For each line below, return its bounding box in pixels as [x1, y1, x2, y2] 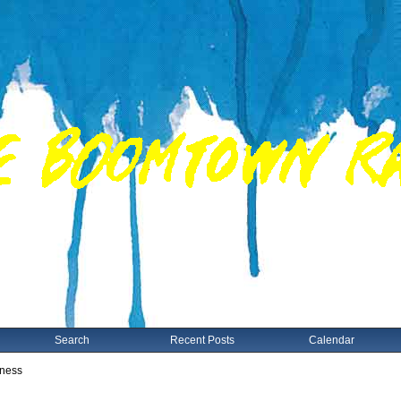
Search [55, 334, 90, 346]
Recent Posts [169, 334, 235, 346]
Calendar [309, 334, 354, 346]
